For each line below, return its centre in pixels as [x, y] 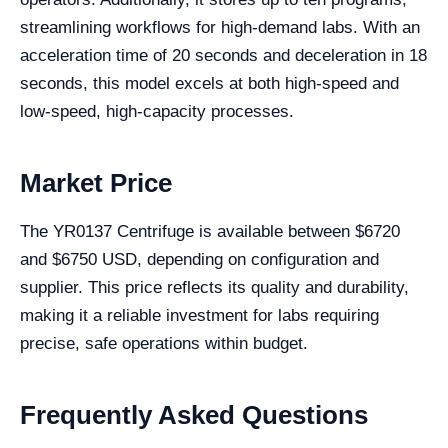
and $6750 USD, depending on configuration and [199, 259]
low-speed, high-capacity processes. [157, 111]
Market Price [96, 183]
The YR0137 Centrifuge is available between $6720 [210, 231]
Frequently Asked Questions [194, 415]
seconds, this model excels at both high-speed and [209, 83]
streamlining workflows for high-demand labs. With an [220, 27]
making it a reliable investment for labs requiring [199, 315]
